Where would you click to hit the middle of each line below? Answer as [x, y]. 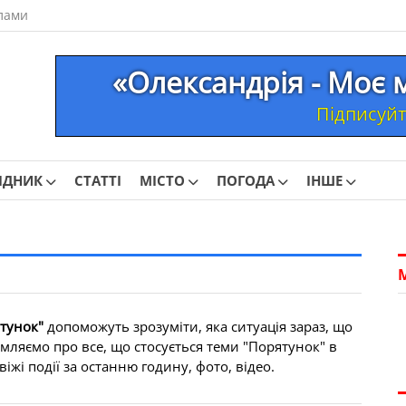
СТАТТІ [98, 180]
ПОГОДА [246, 180]
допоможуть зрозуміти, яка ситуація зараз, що [198, 326]
